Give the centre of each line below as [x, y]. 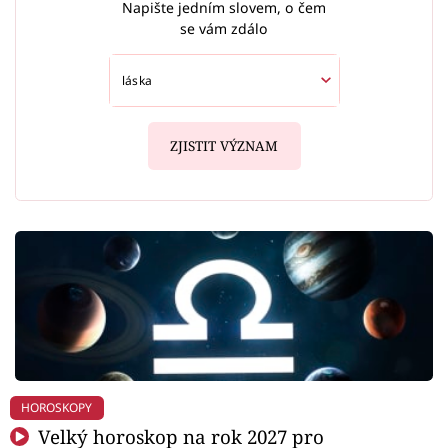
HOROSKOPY [57, 408]
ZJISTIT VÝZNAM [224, 146]
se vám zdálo [224, 29]
